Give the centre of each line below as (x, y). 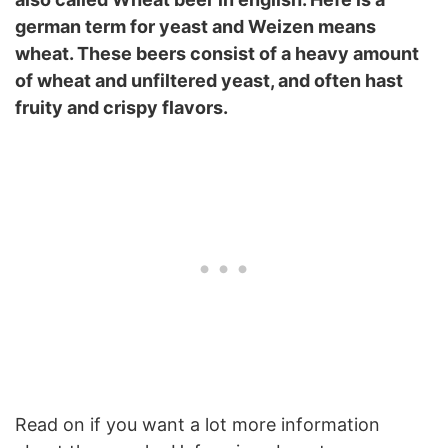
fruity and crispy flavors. (121, 107)
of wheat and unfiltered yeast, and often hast (209, 80)
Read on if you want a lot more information (197, 424)
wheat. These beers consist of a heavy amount (217, 53)
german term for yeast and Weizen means (195, 26)
